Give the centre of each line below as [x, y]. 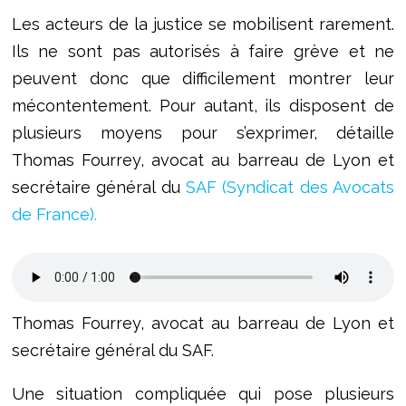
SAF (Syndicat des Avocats [290, 188]
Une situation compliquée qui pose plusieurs [203, 394]
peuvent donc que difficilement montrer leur [203, 79]
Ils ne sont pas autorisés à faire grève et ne [203, 52]
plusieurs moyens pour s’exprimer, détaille [203, 133]
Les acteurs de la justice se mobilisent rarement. [203, 24]
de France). [54, 215]
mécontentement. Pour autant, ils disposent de [203, 106]
